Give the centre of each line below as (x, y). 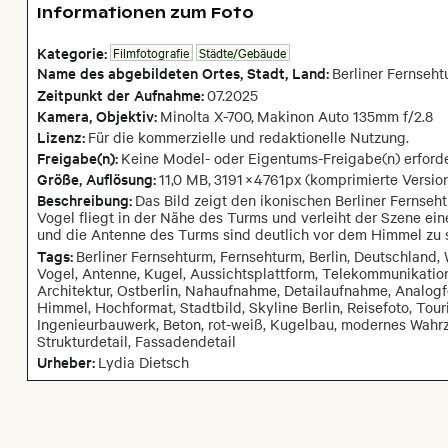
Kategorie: (71, 53)
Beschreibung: (84, 200)
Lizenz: (60, 136)
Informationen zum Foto (145, 13)
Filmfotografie (151, 52)
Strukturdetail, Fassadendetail (136, 340)
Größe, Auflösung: (96, 179)
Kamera (62, 115)
